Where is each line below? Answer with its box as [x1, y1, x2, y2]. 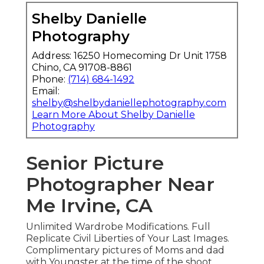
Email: [32, 85, 60, 97]
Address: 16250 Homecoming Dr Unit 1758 [32, 50, 227, 62]
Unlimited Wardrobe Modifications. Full [26, 221, 210, 233]
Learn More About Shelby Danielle [32, 109, 195, 121]
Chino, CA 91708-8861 [32, 62, 132, 74]
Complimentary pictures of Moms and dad [26, 245, 225, 256]
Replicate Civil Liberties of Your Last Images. [26, 233, 229, 245]
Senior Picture [26, 151, 164, 175]
